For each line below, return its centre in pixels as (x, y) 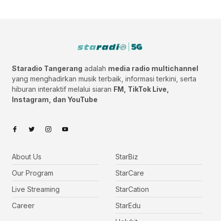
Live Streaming (36, 189)
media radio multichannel (153, 69)
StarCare (130, 173)
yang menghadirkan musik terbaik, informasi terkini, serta (104, 79)
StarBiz (127, 157)
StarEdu (128, 206)
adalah (95, 69)
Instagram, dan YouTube (55, 100)
